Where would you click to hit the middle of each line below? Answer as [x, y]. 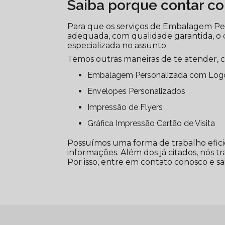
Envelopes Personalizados [139, 91]
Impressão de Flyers [126, 107]
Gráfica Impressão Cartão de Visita [154, 123]
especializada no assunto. [118, 45]
